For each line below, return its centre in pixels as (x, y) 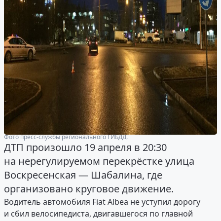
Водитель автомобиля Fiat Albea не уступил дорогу (102, 202)
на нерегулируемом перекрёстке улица (99, 161)
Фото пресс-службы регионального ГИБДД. (66, 137)
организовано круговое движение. (89, 189)
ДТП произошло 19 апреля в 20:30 (85, 147)
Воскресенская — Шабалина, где (83, 175)
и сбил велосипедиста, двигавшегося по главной (98, 214)
